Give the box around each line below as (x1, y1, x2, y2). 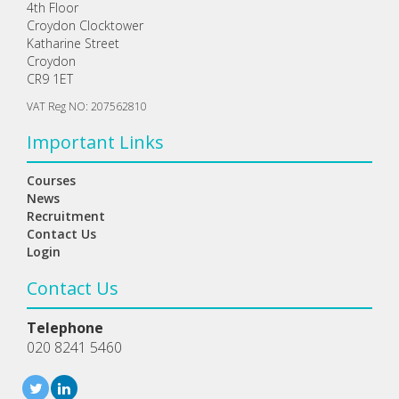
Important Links (27, 129, 164, 154)
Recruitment (27, 207, 105, 224)
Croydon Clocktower (27, 16, 143, 34)
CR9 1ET (27, 69, 73, 87)
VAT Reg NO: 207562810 (27, 98, 147, 113)
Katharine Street (27, 34, 119, 52)
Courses (27, 171, 76, 189)
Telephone (27, 317, 103, 338)
